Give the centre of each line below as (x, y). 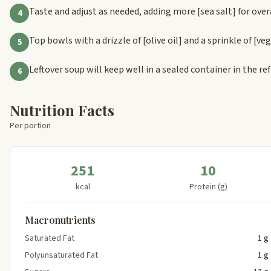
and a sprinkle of (218, 40)
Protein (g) (208, 187)
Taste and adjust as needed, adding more (113, 11)
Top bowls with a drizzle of (86, 40)
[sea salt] (217, 11)
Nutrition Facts (62, 110)
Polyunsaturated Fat (61, 255)
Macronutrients (60, 220)
